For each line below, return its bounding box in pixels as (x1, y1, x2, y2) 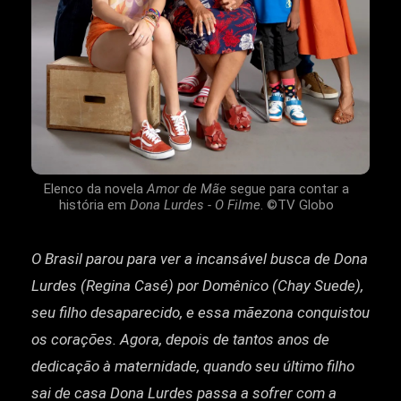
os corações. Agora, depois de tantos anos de (31, 330, 329, 349)
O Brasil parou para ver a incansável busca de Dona (31, 250, 368, 269)
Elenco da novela (43, 181, 147, 198)
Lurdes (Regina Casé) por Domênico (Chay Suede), (31, 277, 363, 295)
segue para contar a (226, 181, 349, 198)
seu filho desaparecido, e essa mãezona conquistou (31, 303, 370, 322)
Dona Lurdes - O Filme (129, 197, 260, 214)
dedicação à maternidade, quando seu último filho (31, 357, 354, 376)
